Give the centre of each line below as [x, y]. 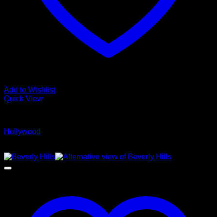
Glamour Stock [29, 115]
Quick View [23, 99]
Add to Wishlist [30, 90]
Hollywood [22, 132]
